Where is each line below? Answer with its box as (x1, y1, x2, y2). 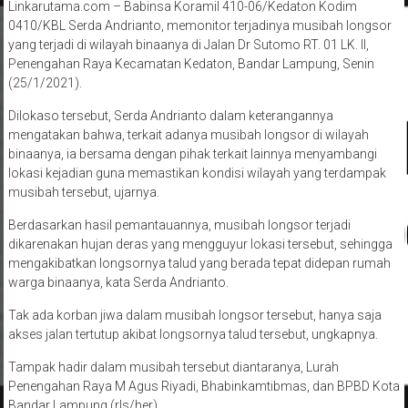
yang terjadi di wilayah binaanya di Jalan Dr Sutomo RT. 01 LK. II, (7, 37, 369, 53)
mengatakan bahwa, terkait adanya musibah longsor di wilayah (7, 127, 369, 143)
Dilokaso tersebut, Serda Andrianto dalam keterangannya (7, 108, 333, 124)
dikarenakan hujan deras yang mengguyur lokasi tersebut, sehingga (7, 237, 393, 252)
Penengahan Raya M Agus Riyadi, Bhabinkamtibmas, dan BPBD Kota (7, 379, 400, 394)
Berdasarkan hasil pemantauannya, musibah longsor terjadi (7, 218, 351, 233)
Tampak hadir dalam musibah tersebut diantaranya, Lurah (7, 360, 339, 375)
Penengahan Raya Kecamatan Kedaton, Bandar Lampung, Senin (7, 56, 374, 72)
